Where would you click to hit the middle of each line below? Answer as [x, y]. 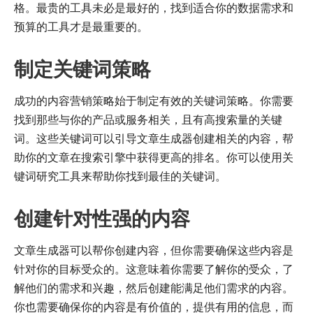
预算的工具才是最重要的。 [81, 26]
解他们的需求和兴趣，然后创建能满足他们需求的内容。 [154, 287]
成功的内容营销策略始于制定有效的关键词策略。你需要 [154, 100]
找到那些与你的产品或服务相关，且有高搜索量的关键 [148, 119]
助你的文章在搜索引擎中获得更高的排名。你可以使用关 [154, 157]
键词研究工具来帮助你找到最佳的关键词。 [120, 176]
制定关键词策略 [82, 69]
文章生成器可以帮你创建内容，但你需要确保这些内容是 [154, 250]
